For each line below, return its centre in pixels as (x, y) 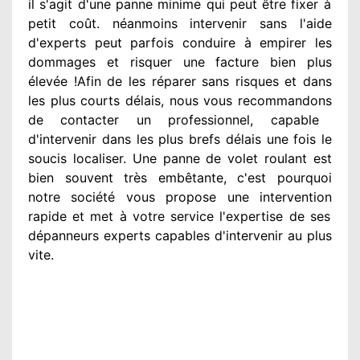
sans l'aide (290, 23)
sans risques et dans (264, 81)
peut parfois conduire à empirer (196, 42)
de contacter (74, 119)
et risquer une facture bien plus (214, 61)
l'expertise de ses (272, 216)
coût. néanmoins (117, 23)
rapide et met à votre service (121, 216)
